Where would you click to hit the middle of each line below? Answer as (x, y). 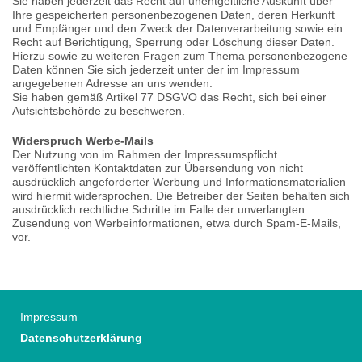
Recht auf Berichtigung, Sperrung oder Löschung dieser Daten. (173, 42)
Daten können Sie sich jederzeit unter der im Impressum (156, 69)
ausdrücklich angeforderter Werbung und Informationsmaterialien (179, 182)
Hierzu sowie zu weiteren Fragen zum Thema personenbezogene (180, 56)
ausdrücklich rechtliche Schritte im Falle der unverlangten (158, 209)
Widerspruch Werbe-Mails (83, 141)
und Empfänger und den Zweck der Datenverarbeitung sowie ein (177, 28)
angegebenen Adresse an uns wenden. (112, 83)
